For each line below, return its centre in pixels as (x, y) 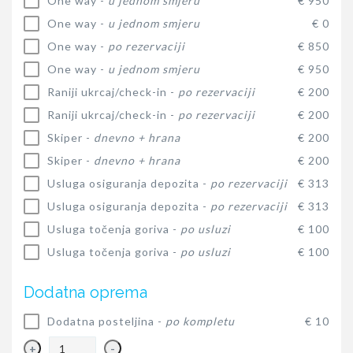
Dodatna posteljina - (106, 321)
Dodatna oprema (85, 293)
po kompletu (200, 321)
